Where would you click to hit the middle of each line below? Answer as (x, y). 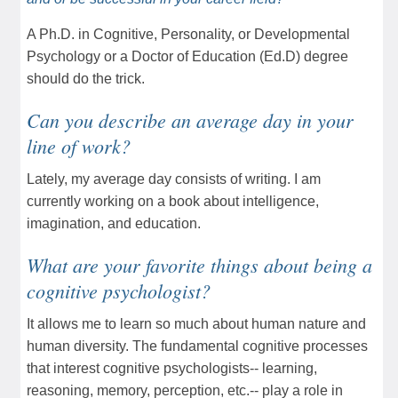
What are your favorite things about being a (199, 264)
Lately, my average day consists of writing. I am (174, 179)
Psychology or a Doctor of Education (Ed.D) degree (187, 56)
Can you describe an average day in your (190, 119)
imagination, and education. (114, 223)
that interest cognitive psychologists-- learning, (172, 368)
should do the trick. (86, 78)
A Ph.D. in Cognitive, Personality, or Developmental (188, 34)
